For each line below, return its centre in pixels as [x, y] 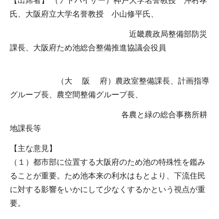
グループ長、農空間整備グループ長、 [76, 95]
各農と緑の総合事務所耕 [109, 115]
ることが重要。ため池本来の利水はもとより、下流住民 [108, 175]
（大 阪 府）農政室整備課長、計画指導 [109, 81]
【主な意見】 [33, 148]
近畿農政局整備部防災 [109, 34]
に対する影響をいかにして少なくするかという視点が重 [108, 189]
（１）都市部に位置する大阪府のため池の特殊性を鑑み [108, 162]
